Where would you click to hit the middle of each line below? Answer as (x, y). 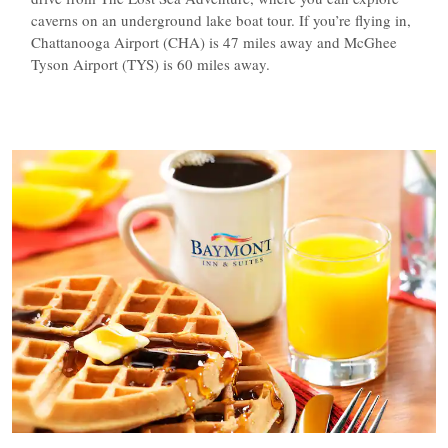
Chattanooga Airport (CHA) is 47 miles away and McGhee (213, 42)
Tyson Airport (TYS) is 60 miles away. (152, 64)
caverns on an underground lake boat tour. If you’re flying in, (220, 20)
